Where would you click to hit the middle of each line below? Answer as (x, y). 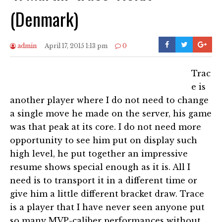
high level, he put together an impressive (99, 153)
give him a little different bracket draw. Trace (107, 194)
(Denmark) (44, 18)
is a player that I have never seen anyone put (107, 207)
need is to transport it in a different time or (104, 180)
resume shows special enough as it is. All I (100, 167)
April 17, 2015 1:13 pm (76, 46)
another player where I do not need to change (109, 100)
